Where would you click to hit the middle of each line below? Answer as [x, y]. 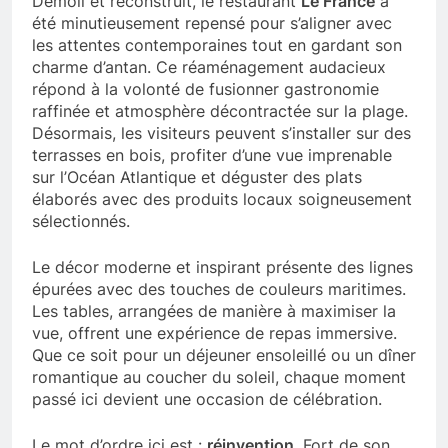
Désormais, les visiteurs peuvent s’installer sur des [221, 132]
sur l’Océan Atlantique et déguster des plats [197, 176]
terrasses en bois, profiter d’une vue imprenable [212, 154]
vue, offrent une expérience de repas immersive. [214, 332]
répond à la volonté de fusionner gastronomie [205, 88]
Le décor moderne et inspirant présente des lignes [222, 266]
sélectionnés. [81, 220]
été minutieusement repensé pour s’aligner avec [212, 22]
